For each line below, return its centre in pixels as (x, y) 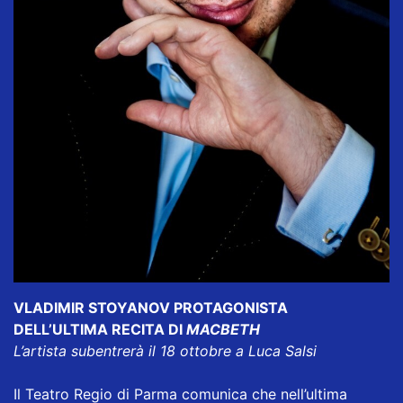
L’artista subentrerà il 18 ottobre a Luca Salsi (165, 351)
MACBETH (223, 330)
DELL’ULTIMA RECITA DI (100, 330)
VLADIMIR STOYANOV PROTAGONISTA (151, 308)
